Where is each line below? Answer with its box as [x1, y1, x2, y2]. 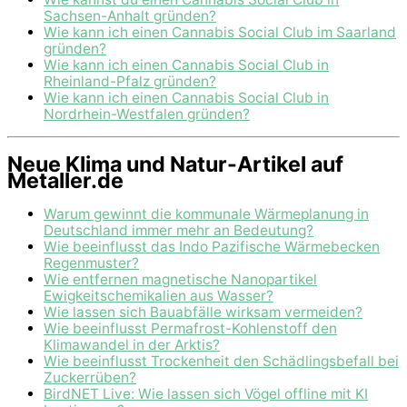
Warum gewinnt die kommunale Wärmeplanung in [44, 204, 369, 223]
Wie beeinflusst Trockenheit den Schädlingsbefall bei [44, 352, 399, 370]
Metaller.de [7, 166, 124, 194]
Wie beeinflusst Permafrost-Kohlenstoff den [44, 319, 337, 337]
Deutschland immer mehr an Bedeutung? [44, 221, 313, 239]
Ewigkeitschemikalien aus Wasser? [44, 286, 273, 304]
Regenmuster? [44, 253, 139, 272]
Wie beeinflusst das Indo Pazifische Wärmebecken [44, 237, 380, 255]
